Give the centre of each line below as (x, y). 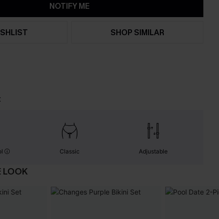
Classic (69, 151)
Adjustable (153, 151)
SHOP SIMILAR (138, 32)
